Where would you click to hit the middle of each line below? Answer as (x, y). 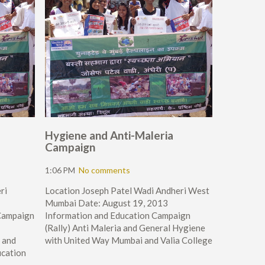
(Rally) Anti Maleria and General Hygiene (126, 228)
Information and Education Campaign (118, 215)
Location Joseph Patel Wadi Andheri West (127, 190)
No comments (104, 170)
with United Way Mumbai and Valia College (129, 240)
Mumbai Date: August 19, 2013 (106, 203)
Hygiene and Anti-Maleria (109, 135)
